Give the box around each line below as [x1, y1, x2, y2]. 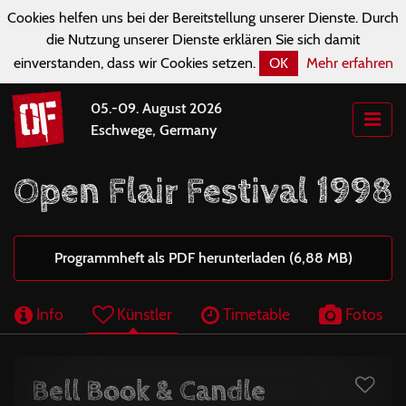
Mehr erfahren [305, 54, 393, 72]
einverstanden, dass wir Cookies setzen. [13, 54, 256, 72]
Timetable [219, 304, 290, 324]
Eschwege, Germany [91, 121, 217, 139]
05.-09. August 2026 [91, 100, 223, 117]
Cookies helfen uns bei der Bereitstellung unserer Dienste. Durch [7, 9, 399, 26]
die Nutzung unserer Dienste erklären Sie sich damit [46, 31, 360, 48]
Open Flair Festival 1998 [14, 170, 392, 213]
